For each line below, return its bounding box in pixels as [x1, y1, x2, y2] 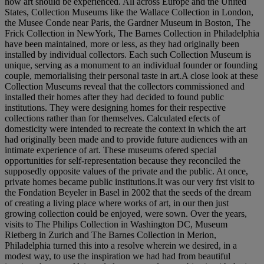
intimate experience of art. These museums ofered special [5, 145, 216, 155]
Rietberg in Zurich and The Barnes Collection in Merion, [5, 230, 216, 240]
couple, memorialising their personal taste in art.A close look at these [5, 71, 258, 81]
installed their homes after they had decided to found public [5, 92, 224, 102]
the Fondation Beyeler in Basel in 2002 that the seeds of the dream [5, 187, 251, 197]
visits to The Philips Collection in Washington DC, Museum [5, 219, 227, 229]
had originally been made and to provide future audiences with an [5, 134, 247, 144]
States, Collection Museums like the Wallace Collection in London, [5, 7, 253, 17]
